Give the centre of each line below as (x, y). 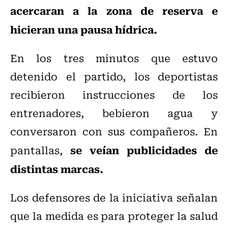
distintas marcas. (57, 169)
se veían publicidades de (144, 150)
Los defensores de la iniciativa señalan (114, 197)
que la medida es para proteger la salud (114, 216)
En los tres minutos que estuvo (114, 58)
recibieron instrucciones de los (114, 95)
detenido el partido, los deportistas (114, 76)
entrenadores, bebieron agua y (114, 113)
